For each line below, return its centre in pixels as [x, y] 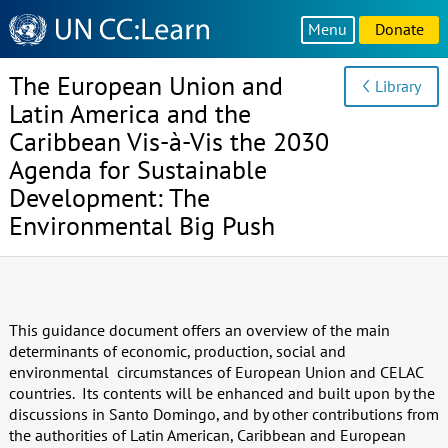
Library [398, 85]
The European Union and [145, 86]
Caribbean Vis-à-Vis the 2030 [168, 142]
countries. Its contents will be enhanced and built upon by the [221, 392]
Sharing [34, 42]
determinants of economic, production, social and [177, 350]
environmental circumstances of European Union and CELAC [215, 371]
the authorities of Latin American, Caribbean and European [207, 434]
